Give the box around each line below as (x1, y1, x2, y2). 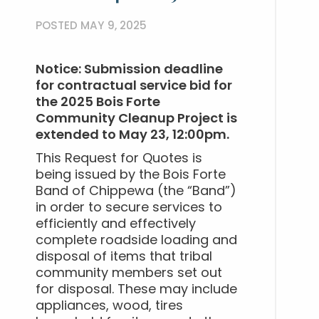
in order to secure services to (36, 202, 222, 215)
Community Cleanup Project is (36, 113, 237, 126)
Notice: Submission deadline (36, 63, 223, 77)
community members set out (36, 267, 222, 281)
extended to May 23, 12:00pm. (36, 129, 229, 142)
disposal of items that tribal (36, 251, 212, 264)
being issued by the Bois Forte (36, 169, 226, 182)
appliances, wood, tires (36, 300, 183, 313)
